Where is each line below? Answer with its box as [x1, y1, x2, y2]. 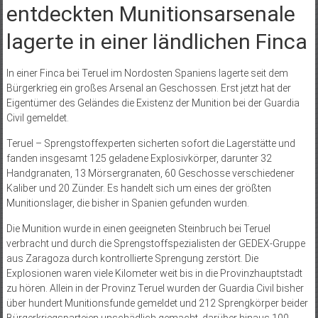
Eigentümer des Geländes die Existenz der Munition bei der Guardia [6, 97, 300, 109]
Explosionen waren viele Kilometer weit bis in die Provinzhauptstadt [6, 267, 302, 279]
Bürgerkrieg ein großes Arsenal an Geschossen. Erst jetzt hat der [6, 82, 291, 94]
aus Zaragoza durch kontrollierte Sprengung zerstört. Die [6, 252, 258, 264]
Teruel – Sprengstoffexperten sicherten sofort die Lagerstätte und [6, 137, 295, 149]
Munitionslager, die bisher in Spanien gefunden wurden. [6, 197, 249, 209]
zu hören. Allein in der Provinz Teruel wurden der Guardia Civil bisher [6, 282, 304, 294]
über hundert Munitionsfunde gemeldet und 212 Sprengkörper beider [6, 297, 308, 309]
